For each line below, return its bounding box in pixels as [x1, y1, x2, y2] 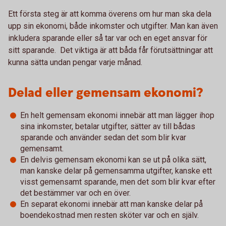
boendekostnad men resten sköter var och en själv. [20, 210, 199, 220]
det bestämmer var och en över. [20, 188, 131, 198]
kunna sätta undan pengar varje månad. [8, 58, 144, 67]
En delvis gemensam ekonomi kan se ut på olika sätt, [20, 155, 206, 164]
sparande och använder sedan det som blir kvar [20, 133, 186, 142]
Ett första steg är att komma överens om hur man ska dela [8, 9, 211, 19]
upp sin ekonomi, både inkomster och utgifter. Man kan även [8, 21, 218, 31]
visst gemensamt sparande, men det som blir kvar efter [20, 177, 215, 187]
